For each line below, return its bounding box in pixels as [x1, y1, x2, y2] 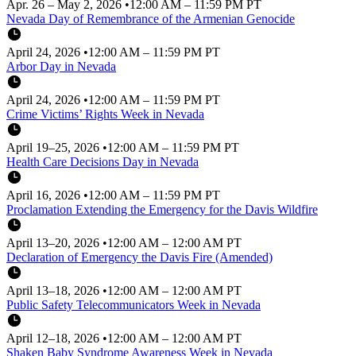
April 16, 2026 [6, 188, 83, 202]
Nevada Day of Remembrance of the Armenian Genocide [6, 11, 295, 25]
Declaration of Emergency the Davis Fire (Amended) [6, 250, 273, 264]
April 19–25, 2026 [6, 140, 103, 154]
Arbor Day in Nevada [6, 59, 116, 73]
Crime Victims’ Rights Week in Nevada [6, 106, 204, 121]
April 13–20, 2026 [6, 235, 103, 250]
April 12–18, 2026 [6, 331, 103, 345]
